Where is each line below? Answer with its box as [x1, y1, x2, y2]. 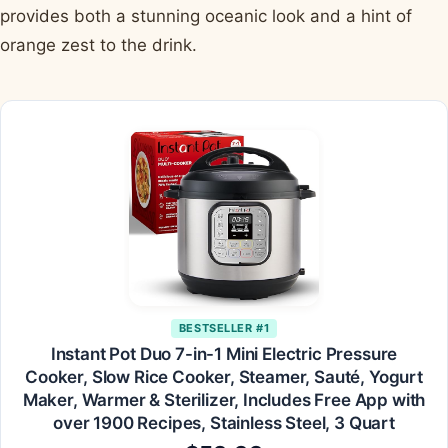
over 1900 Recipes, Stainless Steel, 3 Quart [53, 413, 395, 434]
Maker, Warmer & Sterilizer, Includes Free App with [22, 390, 426, 411]
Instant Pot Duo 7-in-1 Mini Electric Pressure [50, 344, 398, 365]
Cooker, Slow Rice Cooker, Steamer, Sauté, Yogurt [25, 367, 423, 388]
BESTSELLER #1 [178, 321, 270, 336]
